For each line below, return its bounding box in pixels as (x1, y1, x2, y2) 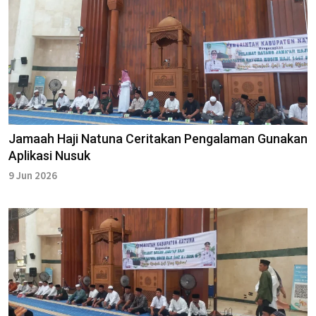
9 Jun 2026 (8, 168, 57, 182)
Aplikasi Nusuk (8, 147, 90, 163)
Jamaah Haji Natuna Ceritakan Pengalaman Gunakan (8, 130, 308, 146)
